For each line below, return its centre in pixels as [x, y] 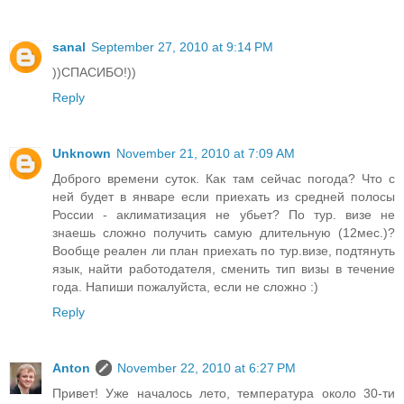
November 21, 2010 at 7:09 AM [206, 154]
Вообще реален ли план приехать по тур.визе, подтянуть [224, 251]
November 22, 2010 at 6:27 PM [207, 368]
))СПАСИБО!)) [94, 73]
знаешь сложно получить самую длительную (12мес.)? [224, 233]
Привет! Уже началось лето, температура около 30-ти [224, 394]
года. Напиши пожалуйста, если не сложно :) [185, 287]
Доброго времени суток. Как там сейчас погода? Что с [224, 179]
